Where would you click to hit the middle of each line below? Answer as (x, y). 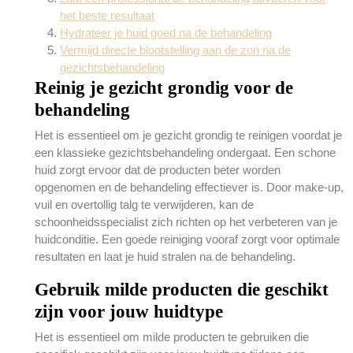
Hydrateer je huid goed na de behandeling (166, 33)
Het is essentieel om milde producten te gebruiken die (172, 337)
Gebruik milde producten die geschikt (182, 289)
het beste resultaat (107, 15)
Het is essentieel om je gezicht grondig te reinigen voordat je (188, 135)
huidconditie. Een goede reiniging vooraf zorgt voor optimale (187, 239)
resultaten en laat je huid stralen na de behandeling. (165, 256)
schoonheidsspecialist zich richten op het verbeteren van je (186, 222)
